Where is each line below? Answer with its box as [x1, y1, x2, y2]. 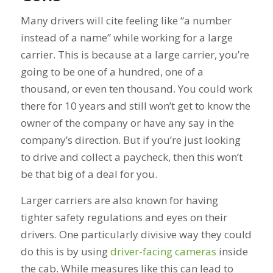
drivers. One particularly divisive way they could [20, 227, 252, 241]
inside [216, 244, 248, 258]
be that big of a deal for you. [20, 167, 160, 182]
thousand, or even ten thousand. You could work [20, 82, 252, 96]
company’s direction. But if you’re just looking [20, 133, 241, 147]
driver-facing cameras [110, 244, 216, 258]
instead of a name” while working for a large [20, 30, 233, 45]
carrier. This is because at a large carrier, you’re [20, 48, 249, 62]
